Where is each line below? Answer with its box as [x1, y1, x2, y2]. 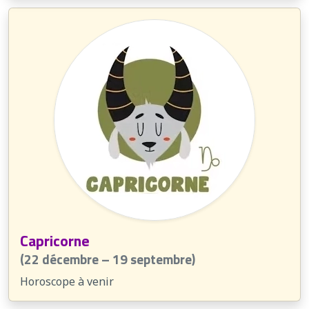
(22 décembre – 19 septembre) [20, 249, 195, 270]
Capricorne [20, 229, 90, 252]
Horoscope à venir [20, 274, 114, 290]
